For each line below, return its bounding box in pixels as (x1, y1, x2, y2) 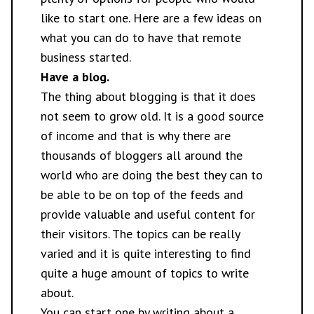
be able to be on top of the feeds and (41, 186, 243, 203)
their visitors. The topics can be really (41, 226, 240, 242)
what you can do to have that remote (41, 29, 241, 46)
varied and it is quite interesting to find (41, 245, 251, 261)
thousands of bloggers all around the (41, 147, 243, 163)
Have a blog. (41, 69, 109, 85)
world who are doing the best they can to (41, 167, 263, 183)
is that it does (177, 88, 256, 104)
